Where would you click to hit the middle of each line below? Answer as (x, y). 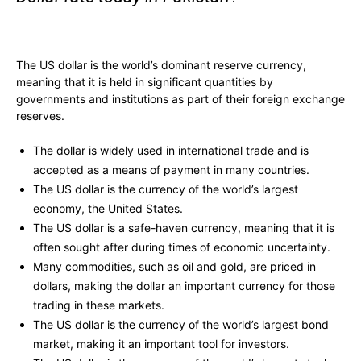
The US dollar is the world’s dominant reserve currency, (161, 65)
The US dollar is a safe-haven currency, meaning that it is (184, 228)
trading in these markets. (99, 305)
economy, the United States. (108, 209)
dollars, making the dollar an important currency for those (184, 286)
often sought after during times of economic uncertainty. (182, 247)
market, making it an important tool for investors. (161, 344)
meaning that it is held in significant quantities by (145, 82)
